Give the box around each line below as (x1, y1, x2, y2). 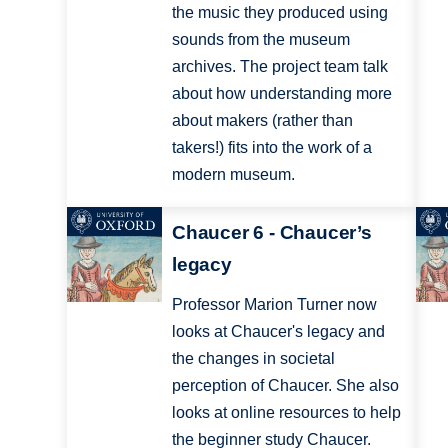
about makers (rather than (171, 111, 353, 129)
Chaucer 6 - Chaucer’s (171, 222, 372, 244)
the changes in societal (171, 350, 335, 368)
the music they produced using (171, 3, 388, 21)
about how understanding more (171, 84, 392, 102)
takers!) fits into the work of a (171, 138, 372, 156)
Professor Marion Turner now (171, 296, 377, 314)
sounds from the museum (171, 30, 350, 48)
